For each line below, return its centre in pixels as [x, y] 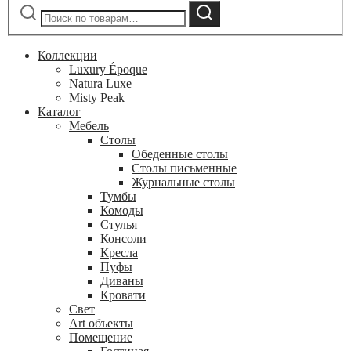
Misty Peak [97, 98]
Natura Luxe [100, 84]
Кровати [123, 295]
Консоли [123, 239]
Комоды [122, 211]
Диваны [122, 281]
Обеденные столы [180, 154]
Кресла [119, 253]
